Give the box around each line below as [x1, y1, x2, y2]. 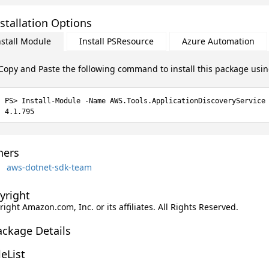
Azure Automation [181, 35, 255, 47]
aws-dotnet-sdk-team [6, 161, 92, 173]
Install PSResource [79, 35, 154, 47]
